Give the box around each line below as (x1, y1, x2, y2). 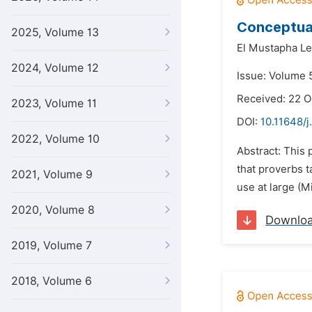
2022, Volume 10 (11, 132, 100, 146)
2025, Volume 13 (11, 26, 99, 39)
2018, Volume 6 (11, 274, 92, 288)
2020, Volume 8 (11, 203, 95, 217)
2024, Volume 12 (11, 61, 99, 75)
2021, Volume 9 (11, 168, 93, 181)
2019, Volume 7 (11, 239, 92, 252)
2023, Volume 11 (11, 97, 97, 110)
